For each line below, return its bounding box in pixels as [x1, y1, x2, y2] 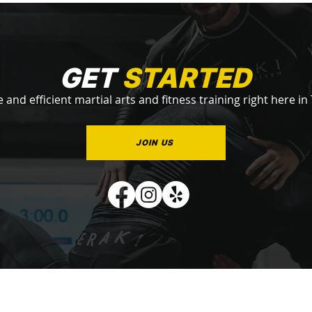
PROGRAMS [133, 286, 196, 299]
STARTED [121, 61, 251, 95]
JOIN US [135, 138, 174, 148]
